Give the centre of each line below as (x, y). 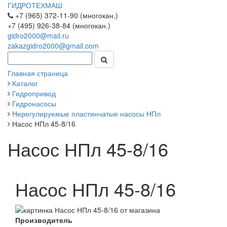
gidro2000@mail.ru (38, 35)
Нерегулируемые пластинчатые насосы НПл (86, 113)
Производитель (44, 220)
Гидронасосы (34, 103)
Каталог (25, 83)
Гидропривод (34, 93)
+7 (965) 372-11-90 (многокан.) (66, 15)
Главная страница (38, 73)
